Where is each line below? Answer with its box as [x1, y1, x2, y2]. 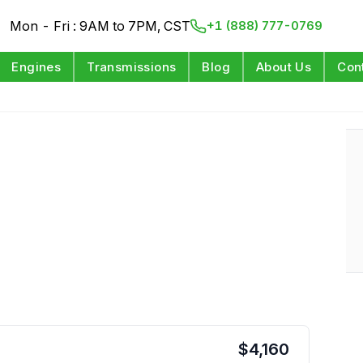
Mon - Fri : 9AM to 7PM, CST [10, 18, 191, 34]
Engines [11, 59, 62, 75]
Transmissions [87, 59, 177, 75]
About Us [256, 59, 312, 75]
